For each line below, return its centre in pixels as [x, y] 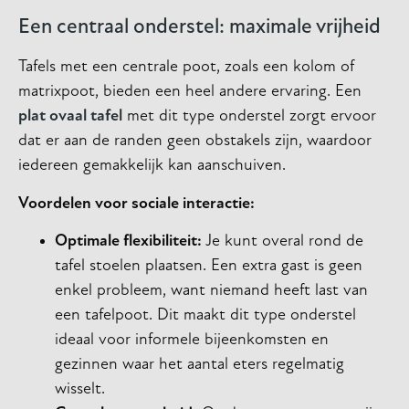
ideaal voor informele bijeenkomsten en [192, 341]
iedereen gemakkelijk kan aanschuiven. [152, 166]
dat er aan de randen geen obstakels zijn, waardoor [195, 142]
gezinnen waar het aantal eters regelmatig [199, 365]
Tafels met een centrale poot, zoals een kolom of [186, 68]
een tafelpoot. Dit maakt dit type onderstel [205, 316]
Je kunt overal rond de [283, 242]
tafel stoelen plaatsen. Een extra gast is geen [209, 267]
